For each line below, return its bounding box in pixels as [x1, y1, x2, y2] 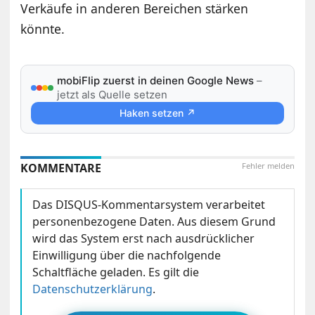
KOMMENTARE [20, 160, 102, 176]
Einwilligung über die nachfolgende [32, 247, 221, 264]
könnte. [20, 20, 65, 38]
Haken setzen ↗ [119, 107, 195, 120]
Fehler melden [241, 160, 295, 172]
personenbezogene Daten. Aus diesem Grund [32, 214, 276, 230]
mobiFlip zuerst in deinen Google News [57, 74, 255, 88]
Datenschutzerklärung [32, 281, 153, 297]
